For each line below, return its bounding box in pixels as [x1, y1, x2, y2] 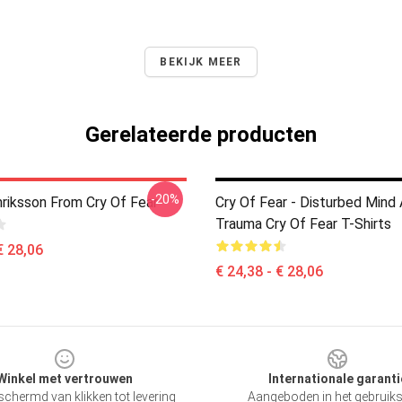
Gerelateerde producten [85, 122, 317, 147]
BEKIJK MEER [160, 56, 242, 68]
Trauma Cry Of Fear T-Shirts [215, 215, 391, 232]
